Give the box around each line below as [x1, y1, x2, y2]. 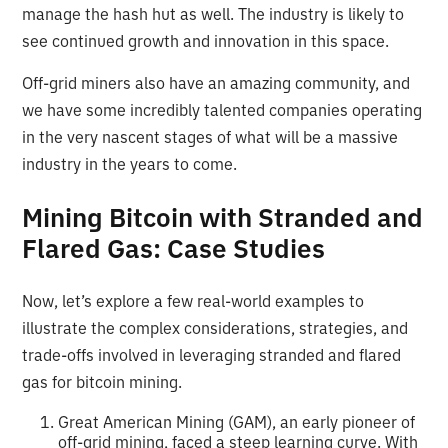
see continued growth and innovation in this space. [22, 30, 390, 51]
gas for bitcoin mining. [22, 371, 183, 392]
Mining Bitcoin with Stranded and [22, 199, 424, 234]
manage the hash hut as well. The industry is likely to [22, 3, 405, 24]
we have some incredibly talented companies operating [22, 99, 423, 120]
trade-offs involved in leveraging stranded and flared [22, 344, 402, 365]
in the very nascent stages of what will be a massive [22, 126, 399, 147]
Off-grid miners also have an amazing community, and [22, 72, 411, 93]
